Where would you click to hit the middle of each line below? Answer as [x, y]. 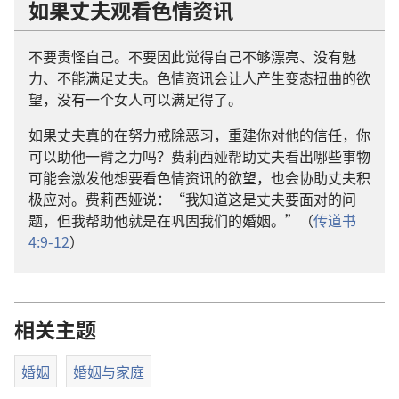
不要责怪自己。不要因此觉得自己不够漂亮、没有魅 [192, 56]
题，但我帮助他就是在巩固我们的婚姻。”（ [171, 220]
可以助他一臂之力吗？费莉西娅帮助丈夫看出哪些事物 [199, 155]
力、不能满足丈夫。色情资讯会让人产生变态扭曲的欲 [199, 77]
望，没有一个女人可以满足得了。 [135, 98]
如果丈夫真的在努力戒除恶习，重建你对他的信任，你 [199, 134]
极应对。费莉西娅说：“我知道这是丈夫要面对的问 [192, 198]
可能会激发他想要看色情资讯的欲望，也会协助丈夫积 [199, 177]
